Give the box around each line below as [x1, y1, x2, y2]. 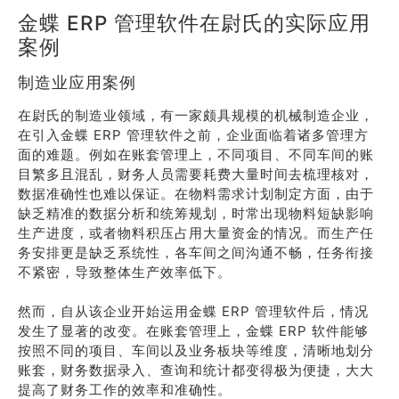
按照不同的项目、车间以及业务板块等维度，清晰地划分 [18, 342, 374, 359]
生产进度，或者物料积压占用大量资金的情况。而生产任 [18, 224, 374, 241]
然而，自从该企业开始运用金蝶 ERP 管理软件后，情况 [18, 303, 369, 320]
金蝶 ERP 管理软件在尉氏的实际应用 [18, 11, 370, 35]
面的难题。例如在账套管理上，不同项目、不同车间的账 [18, 146, 374, 163]
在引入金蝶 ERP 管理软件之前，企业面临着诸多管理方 [18, 126, 369, 143]
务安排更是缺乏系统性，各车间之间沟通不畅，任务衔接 [18, 244, 374, 261]
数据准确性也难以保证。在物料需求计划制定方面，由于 [18, 185, 374, 202]
